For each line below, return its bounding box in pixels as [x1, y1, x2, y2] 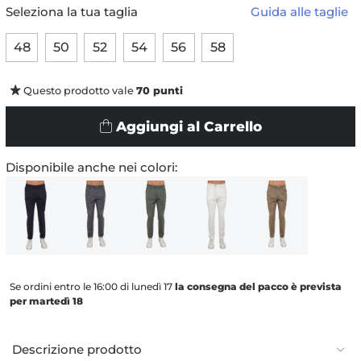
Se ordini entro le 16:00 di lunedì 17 [10, 280, 175, 293]
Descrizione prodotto [12, 341, 142, 357]
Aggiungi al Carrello [115, 118, 262, 135]
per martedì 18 [10, 294, 83, 307]
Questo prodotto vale [21, 85, 136, 98]
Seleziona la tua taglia [6, 4, 138, 20]
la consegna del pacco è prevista [175, 280, 342, 293]
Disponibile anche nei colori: [6, 160, 177, 176]
